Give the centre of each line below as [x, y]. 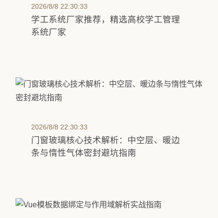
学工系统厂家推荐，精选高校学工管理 [106, 19]
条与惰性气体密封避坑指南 [84, 153]
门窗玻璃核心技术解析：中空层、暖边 [106, 140]
